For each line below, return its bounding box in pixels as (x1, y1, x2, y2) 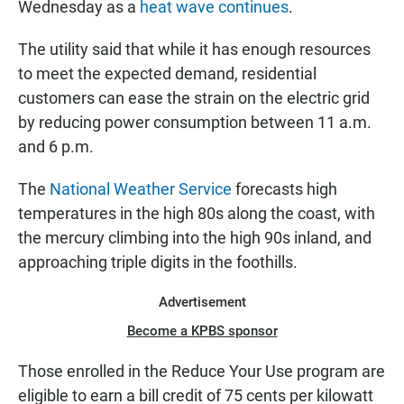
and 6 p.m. (18, 137, 94, 157)
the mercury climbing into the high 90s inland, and (18, 228, 372, 248)
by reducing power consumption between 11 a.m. (18, 113, 372, 133)
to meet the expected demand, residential (18, 64, 317, 84)
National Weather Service (50, 179, 232, 199)
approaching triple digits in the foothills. (18, 252, 298, 272)
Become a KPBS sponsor (126, 323, 278, 340)
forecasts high (232, 179, 337, 199)
